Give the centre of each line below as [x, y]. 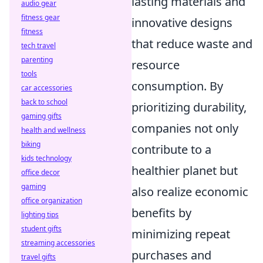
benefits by [161, 213]
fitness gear [41, 17]
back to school [44, 102]
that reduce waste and [192, 43]
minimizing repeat [181, 234]
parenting [37, 60]
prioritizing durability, [189, 107]
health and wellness [53, 130]
